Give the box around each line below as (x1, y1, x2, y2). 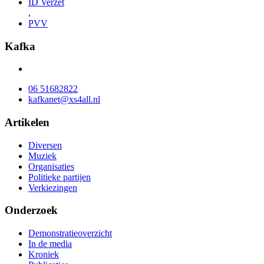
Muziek (28, 150, 57, 161)
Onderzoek (5, 204, 58, 217)
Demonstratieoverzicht (28, 228, 112, 239)
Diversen (28, 140, 62, 150)
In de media (28, 239, 72, 249)
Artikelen (5, 115, 49, 128)
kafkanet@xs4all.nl (28, 94, 100, 105)
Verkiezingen (28, 182, 77, 193)
